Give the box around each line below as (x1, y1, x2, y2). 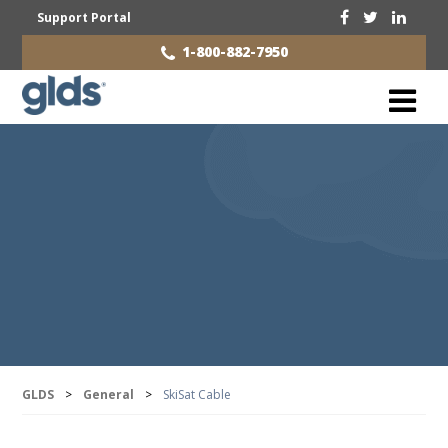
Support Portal (37, 9, 132, 26)
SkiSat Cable (163, 386, 232, 403)
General (83, 386, 135, 403)
